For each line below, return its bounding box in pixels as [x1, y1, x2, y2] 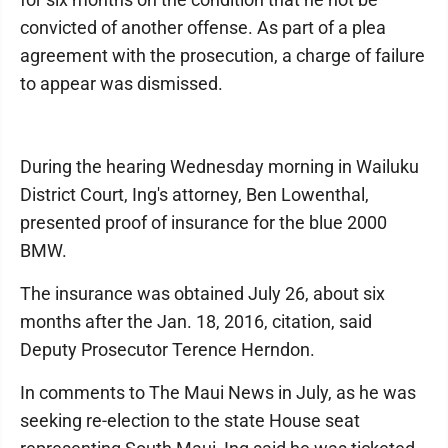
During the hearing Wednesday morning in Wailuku [20, 156, 419, 177]
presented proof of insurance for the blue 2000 [20, 212, 387, 233]
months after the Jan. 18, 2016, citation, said [20, 311, 372, 332]
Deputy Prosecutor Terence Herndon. [20, 339, 315, 360]
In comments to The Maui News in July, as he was [20, 382, 416, 403]
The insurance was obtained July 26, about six [20, 283, 385, 304]
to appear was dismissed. [20, 73, 223, 94]
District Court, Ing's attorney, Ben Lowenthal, [20, 184, 369, 205]
